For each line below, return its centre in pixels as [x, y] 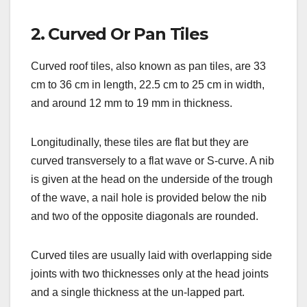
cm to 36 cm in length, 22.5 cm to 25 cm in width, [148, 84]
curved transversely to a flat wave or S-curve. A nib [152, 160]
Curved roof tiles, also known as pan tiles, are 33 [148, 66]
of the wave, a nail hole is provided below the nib [149, 197]
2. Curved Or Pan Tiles [119, 34]
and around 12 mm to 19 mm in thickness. [132, 103]
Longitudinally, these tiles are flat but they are [140, 142]
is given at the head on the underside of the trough [152, 179]
